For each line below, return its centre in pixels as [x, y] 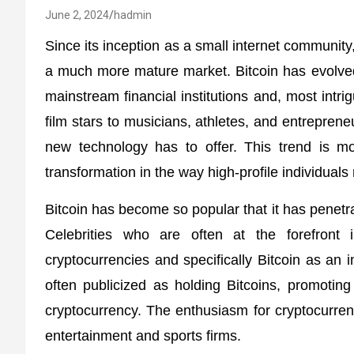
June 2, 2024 [77, 15]
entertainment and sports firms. [143, 336]
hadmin [133, 15]
